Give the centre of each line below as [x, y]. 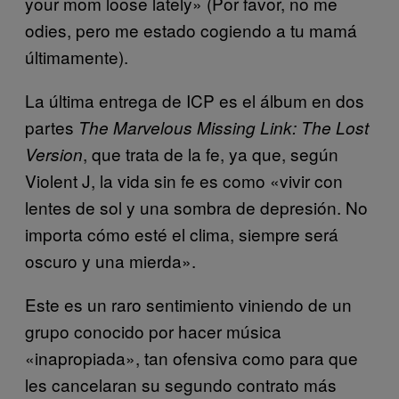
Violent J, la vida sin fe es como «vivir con [184, 180]
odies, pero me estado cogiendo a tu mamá [191, 29]
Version [54, 154]
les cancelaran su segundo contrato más [181, 384]
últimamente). [77, 56]
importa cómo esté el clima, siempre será [182, 233]
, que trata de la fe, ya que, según [211, 153]
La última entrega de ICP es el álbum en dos [195, 100]
